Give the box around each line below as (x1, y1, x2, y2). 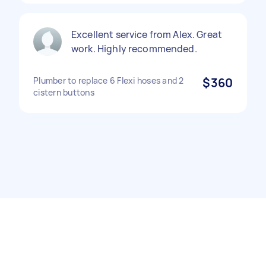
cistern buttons (33, 87, 94, 98)
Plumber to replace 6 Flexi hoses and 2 (33, 75, 184, 86)
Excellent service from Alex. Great (71, 28, 223, 41)
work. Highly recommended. (71, 42, 197, 55)
